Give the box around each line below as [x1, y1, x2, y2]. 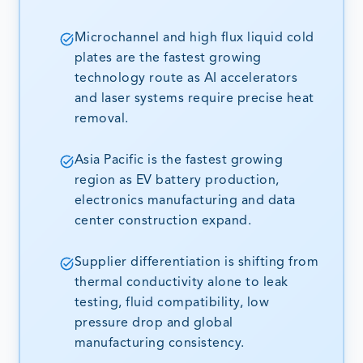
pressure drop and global [74, 317, 233, 331]
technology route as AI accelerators [74, 72, 298, 86]
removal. [74, 113, 129, 126]
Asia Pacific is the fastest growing [74, 154, 284, 168]
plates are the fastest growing [74, 52, 262, 66]
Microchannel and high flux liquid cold [74, 32, 314, 45]
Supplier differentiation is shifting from [74, 256, 319, 270]
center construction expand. [74, 215, 252, 228]
